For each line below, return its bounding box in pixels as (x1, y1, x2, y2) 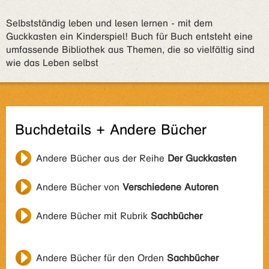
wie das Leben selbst (6, 57, 98, 68)
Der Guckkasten (168, 153, 237, 164)
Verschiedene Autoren (122, 181, 219, 193)
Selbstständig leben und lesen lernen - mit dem (6, 17, 213, 29)
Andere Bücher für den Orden (36, 252, 167, 264)
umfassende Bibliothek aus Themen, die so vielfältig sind (6, 44, 255, 55)
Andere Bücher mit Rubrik (36, 210, 151, 222)
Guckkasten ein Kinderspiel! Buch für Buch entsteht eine (6, 31, 253, 42)
